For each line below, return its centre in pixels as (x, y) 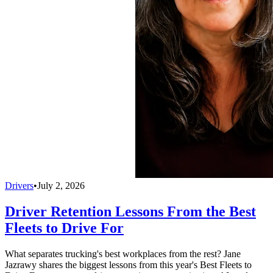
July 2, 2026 (61, 185)
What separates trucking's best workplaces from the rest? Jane (123, 253)
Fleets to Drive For (64, 228)
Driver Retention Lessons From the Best (130, 211)
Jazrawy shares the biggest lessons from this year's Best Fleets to (128, 264)
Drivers (19, 185)
